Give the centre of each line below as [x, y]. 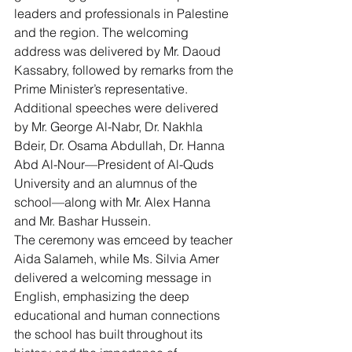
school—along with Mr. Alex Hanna [114, 202]
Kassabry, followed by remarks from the [125, 70]
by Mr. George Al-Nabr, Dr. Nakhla [110, 126]
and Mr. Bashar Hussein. [82, 221]
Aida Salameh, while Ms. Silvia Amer [118, 258]
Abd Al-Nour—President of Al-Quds [115, 164]
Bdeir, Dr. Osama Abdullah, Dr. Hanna [121, 145]
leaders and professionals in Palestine [123, 13]
